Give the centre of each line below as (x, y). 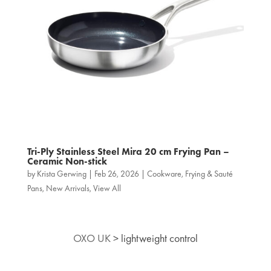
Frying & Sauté (209, 174)
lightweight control (159, 238)
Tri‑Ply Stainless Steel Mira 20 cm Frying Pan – (128, 152)
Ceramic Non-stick (67, 162)
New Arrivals (67, 188)
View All (107, 188)
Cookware (164, 174)
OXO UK (92, 238)
